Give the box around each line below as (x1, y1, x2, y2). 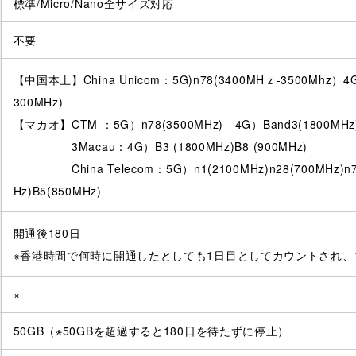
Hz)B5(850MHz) (13, 183, 102, 199)
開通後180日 (13, 225, 81, 242)
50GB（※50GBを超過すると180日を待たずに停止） (13, 323, 290, 339)
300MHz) (13, 94, 64, 110)
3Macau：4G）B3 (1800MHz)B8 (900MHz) (13, 138, 308, 155)
